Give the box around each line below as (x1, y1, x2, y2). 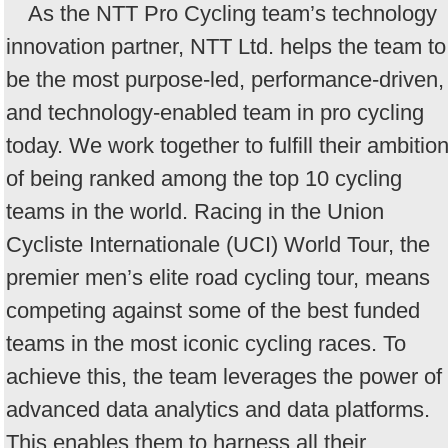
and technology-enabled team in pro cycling (6, 99, 424, 125)
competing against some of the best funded (6, 297, 420, 323)
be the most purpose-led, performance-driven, (6, 66, 444, 92)
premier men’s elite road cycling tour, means (6, 264, 430, 290)
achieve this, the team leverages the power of (6, 363, 442, 389)
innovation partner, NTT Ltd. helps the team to (6, 33, 446, 59)
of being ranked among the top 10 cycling (6, 165, 402, 191)
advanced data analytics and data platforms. (6, 396, 430, 422)
